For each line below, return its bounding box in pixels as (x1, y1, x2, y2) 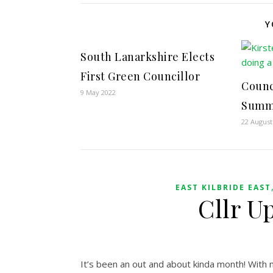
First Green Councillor (80, 69, 200, 84)
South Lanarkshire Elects (80, 49, 214, 65)
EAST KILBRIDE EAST (175, 182, 271, 193)
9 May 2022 (80, 88, 116, 97)
